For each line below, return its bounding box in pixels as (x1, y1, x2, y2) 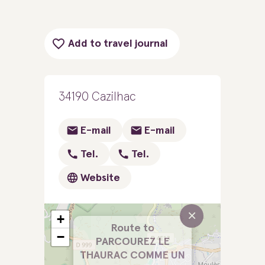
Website (80, 173, 120, 183)
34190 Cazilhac (59, 91, 136, 103)
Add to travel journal (68, 38, 168, 49)
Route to (111, 223, 154, 234)
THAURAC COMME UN (80, 250, 185, 261)
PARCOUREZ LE (95, 237, 170, 247)
